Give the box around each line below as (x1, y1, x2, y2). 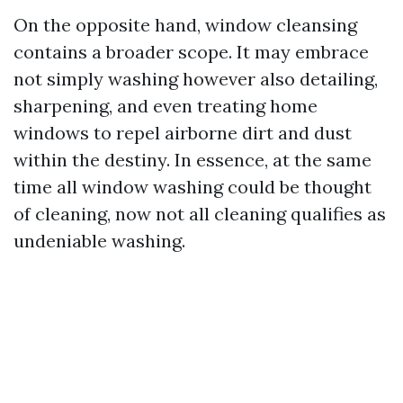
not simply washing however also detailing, (13, 67, 378, 90)
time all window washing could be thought (13, 175, 372, 198)
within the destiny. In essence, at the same (13, 148, 372, 171)
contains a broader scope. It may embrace (13, 40, 369, 63)
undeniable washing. (13, 229, 185, 252)
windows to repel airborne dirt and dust (13, 121, 352, 144)
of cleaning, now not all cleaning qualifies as (13, 202, 386, 225)
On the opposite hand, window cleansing (13, 13, 357, 36)
